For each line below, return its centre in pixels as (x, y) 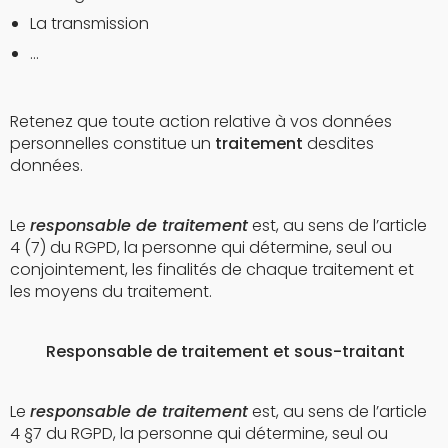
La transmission (89, 23)
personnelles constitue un (112, 143)
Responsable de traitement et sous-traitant (207, 351)
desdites (338, 143)
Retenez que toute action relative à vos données (201, 121)
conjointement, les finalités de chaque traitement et (212, 269)
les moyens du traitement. (111, 291)
